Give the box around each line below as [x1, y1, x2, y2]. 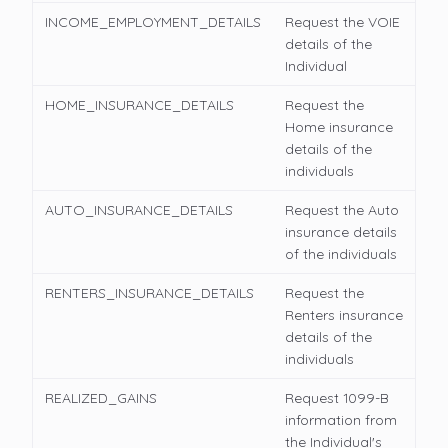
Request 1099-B [285, 389, 389, 408]
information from [285, 411, 397, 430]
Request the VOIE [285, 13, 400, 32]
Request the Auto [285, 201, 399, 220]
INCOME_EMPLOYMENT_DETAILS [45, 13, 261, 32]
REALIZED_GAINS [45, 389, 157, 408]
